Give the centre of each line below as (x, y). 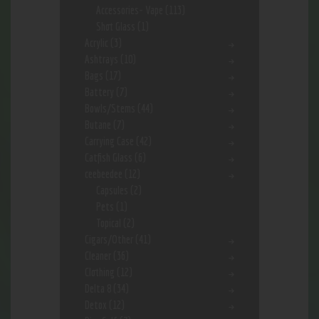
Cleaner (98, 256)
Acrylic (96, 43)
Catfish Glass (109, 158)
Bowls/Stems (110, 109)
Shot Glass (115, 27)
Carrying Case (109, 141)
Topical (108, 223)
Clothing (100, 272)
